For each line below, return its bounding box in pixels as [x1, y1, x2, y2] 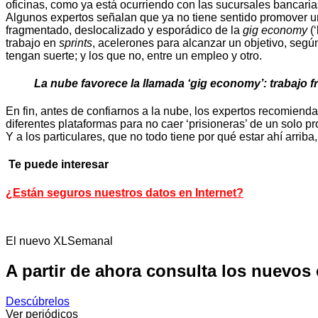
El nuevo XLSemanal [6, 234, 113, 247]
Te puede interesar [6, 158, 109, 171]
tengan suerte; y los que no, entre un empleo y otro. [6, 49, 262, 62]
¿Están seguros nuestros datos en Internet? [6, 186, 243, 199]
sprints [59, 36, 92, 49]
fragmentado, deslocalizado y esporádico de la [6, 23, 243, 36]
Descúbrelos [6, 295, 70, 308]
